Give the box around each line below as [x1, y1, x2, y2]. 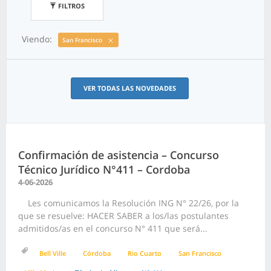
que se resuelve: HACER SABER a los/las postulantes [18, 210, 229, 222]
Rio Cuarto [128, 249, 162, 258]
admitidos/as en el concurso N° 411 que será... [18, 223, 207, 235]
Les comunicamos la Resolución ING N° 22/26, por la [18, 197, 239, 209]
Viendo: [22, 33, 52, 45]
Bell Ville [39, 249, 66, 258]
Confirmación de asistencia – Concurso [18, 148, 219, 163]
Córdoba [83, 249, 111, 258]
